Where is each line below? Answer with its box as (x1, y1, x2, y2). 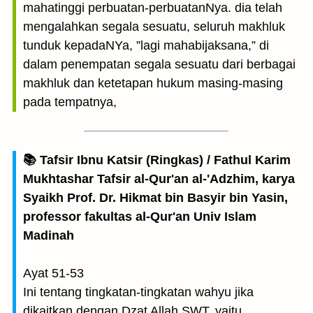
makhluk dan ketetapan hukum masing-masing (23, 76, 283, 90)
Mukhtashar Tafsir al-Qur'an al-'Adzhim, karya (23, 172, 295, 186)
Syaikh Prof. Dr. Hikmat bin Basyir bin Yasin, (23, 191, 288, 205)
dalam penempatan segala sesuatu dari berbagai (23, 57, 296, 71)
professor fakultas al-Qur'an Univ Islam (23, 210, 256, 224)
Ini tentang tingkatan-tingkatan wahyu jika (23, 285, 254, 299)
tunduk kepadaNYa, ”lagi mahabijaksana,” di (23, 38, 269, 52)
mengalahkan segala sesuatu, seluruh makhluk (23, 20, 285, 34)
